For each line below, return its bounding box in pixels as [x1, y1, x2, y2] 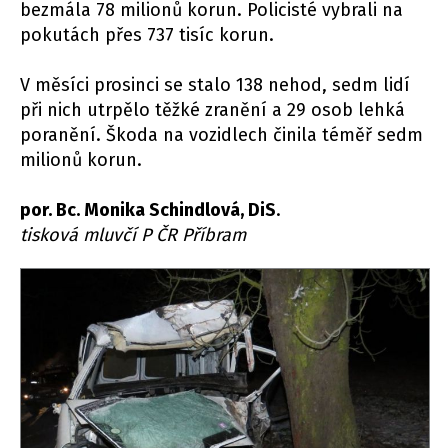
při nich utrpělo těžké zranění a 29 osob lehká [20, 98, 405, 121]
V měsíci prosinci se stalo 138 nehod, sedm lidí [20, 73, 410, 96]
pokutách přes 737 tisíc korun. [20, 23, 274, 46]
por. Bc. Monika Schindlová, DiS [20, 198, 276, 221]
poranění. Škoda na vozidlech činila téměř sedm [20, 123, 423, 146]
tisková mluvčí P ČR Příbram [20, 223, 246, 246]
